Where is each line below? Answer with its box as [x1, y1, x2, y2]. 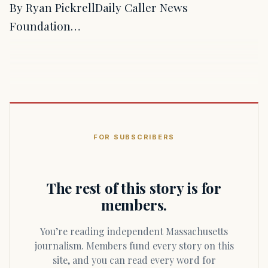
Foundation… [10, 18, 80, 34]
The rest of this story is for [46, 178, 222, 197]
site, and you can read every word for [52, 253, 216, 266]
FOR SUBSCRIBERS [93, 133, 175, 142]
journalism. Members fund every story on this [34, 239, 234, 252]
